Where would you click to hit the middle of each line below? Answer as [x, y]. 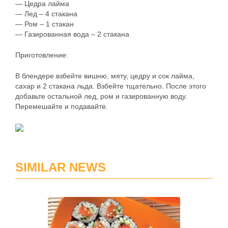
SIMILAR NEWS [61, 167]
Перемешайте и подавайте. [62, 106]
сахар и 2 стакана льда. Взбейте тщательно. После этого [111, 86]
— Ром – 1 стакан [45, 24]
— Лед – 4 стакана [46, 14]
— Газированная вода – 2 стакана [72, 34]
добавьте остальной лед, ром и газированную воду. [101, 96]
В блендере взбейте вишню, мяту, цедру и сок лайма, [105, 76]
